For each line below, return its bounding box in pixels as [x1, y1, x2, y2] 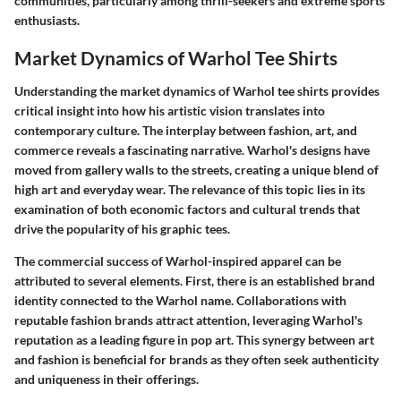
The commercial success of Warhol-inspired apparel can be [14, 253, 341, 269]
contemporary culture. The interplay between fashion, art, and [14, 123, 357, 139]
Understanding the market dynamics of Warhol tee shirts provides [14, 83, 380, 99]
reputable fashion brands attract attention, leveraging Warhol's [14, 312, 363, 328]
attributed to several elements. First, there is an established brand [14, 273, 375, 289]
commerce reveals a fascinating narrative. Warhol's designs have [14, 142, 370, 158]
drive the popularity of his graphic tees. [14, 221, 230, 237]
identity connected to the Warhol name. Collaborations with [14, 293, 346, 309]
